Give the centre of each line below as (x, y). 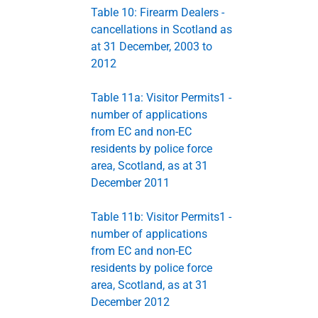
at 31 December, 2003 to (152, 46)
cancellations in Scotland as (161, 29)
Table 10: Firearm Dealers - (158, 12)
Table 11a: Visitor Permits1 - (161, 97)
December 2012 (130, 302)
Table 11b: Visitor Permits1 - (161, 216)
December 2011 (130, 182)
